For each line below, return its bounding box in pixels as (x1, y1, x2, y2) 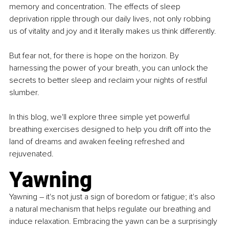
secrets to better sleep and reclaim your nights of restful (9, 75, 209, 86)
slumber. (9, 87, 39, 98)
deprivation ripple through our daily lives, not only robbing (9, 14, 213, 25)
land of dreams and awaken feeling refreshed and (9, 136, 187, 147)
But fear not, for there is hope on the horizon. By (9, 51, 181, 61)
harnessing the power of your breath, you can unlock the (9, 63, 210, 74)
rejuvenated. (9, 149, 54, 159)
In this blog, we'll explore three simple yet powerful (9, 112, 192, 123)
